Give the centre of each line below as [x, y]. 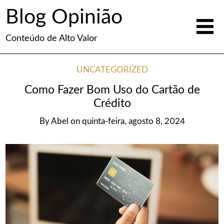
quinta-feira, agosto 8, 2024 [133, 121]
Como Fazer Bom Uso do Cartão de [112, 90]
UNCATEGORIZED [112, 70]
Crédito [112, 103]
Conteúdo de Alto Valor [52, 39]
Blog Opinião [64, 17]
